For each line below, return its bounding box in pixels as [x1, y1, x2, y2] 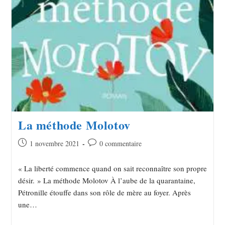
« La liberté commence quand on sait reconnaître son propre [18, 163, 207, 174]
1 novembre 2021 [29, 139, 79, 149]
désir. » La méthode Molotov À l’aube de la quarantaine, [18, 175, 195, 186]
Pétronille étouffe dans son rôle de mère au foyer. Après [18, 187, 191, 198]
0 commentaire [99, 139, 142, 149]
